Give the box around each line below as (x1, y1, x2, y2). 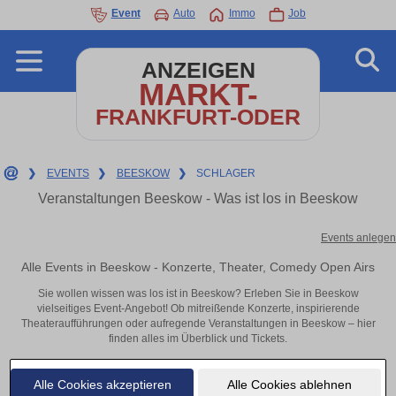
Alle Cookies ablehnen (226, 377, 352, 392)
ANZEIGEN (141, 58, 255, 82)
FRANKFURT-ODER (95, 105, 301, 129)
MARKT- (138, 77, 258, 111)
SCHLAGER (196, 167, 256, 179)
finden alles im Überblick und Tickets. (109, 332, 287, 346)
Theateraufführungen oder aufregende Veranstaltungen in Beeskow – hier (20, 317, 376, 331)
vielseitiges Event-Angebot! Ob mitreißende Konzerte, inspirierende (36, 302, 360, 316)
